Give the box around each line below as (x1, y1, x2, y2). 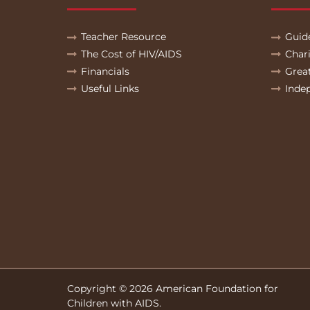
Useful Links (81, 82, 139, 95)
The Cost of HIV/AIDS (81, 48, 182, 61)
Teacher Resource (81, 30, 166, 44)
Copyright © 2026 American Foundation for (67, 282, 278, 295)
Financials (81, 65, 129, 78)
